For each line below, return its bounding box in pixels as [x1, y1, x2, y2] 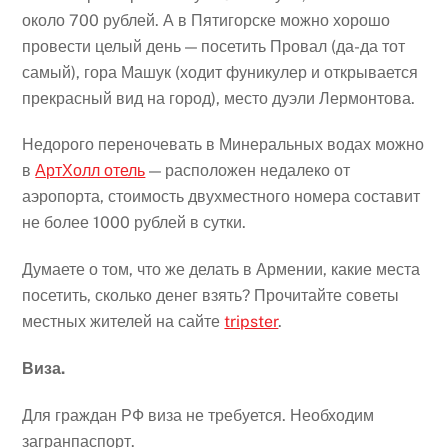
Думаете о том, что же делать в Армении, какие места [22, 260, 421, 280]
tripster [224, 312, 279, 332]
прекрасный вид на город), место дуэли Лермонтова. [22, 88, 416, 108]
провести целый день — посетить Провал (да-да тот [22, 36, 406, 56]
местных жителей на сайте [22, 312, 225, 332]
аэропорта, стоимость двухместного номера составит [22, 187, 421, 207]
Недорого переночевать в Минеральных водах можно [22, 135, 425, 155]
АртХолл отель [35, 161, 146, 181]
